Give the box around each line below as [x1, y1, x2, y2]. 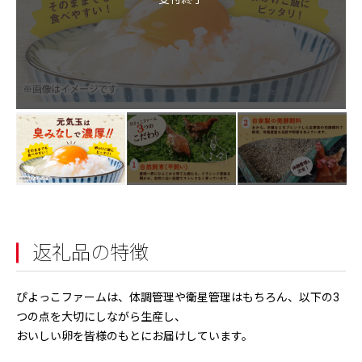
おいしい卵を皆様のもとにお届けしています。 [16, 330, 253, 343]
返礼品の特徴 [32, 242, 149, 264]
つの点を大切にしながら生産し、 [16, 310, 186, 323]
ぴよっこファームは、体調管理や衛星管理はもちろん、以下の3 [16, 291, 339, 304]
